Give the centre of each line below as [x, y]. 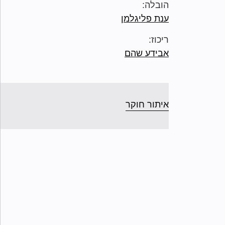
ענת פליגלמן [145, 19]
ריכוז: [159, 40]
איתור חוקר [147, 104]
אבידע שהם [147, 53]
